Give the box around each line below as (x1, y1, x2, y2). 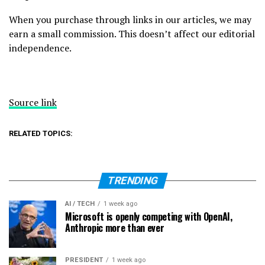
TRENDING (105, 174, 160, 187)
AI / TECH (65, 200, 95, 208)
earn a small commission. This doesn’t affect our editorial (9, 27, 255, 41)
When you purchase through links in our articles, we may (9, 13, 251, 27)
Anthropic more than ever (65, 221, 164, 235)
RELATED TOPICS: (9, 129, 73, 138)
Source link (9, 96, 57, 109)
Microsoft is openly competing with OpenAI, (65, 209, 232, 224)
